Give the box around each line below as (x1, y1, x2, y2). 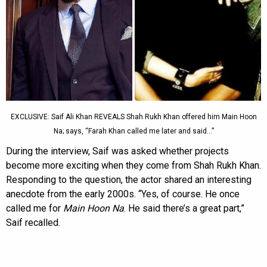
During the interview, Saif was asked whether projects (6, 145, 229, 157)
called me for (6, 202, 63, 214)
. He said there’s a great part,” (124, 202, 244, 214)
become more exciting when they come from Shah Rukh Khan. (6, 159, 261, 171)
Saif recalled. (6, 216, 60, 228)
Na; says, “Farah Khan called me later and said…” (53, 126, 214, 135)
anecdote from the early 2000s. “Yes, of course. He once (6, 188, 240, 200)
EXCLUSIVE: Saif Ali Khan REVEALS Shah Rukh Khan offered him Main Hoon (10, 112, 257, 121)
